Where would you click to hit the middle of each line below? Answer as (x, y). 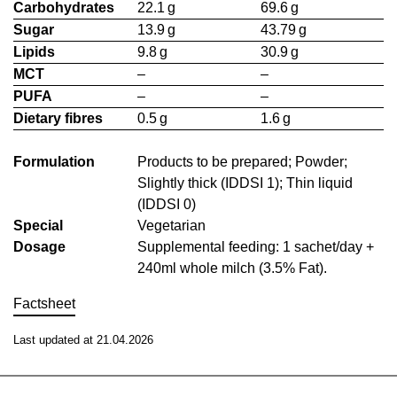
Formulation (54, 162)
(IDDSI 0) (167, 204)
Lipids (34, 52)
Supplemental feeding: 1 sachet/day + (256, 247)
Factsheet (44, 304)
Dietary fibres (58, 118)
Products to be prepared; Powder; (243, 162)
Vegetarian (172, 226)
